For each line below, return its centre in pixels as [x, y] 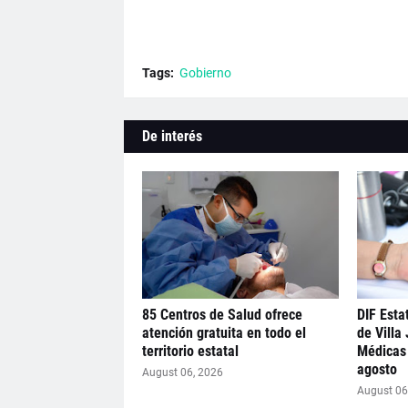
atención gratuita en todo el [224, 333]
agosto [377, 370]
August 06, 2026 [182, 373]
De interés [172, 137]
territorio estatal [190, 352]
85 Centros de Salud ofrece [222, 315]
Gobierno [205, 73]
